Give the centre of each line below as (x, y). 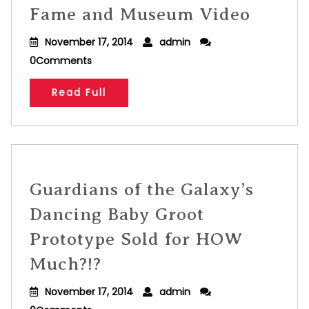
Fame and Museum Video (140, 14)
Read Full (79, 92)
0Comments (61, 61)
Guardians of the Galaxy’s (142, 189)
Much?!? (66, 264)
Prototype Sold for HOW (136, 239)
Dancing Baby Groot (117, 214)
